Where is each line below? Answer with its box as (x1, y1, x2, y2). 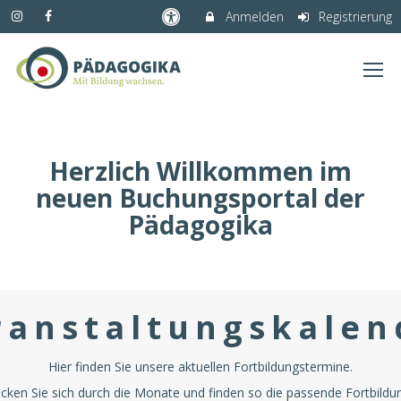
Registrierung (315, 8, 392, 25)
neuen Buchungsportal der (36, 181, 365, 215)
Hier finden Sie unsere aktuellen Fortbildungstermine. (48, 358, 353, 375)
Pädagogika (128, 208, 273, 242)
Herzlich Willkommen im (49, 154, 352, 188)
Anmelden (221, 8, 284, 25)
